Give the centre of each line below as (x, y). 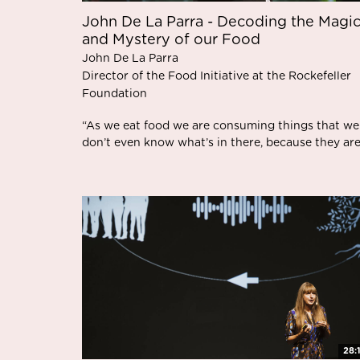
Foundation (115, 94)
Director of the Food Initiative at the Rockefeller (217, 76)
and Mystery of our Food (171, 40)
